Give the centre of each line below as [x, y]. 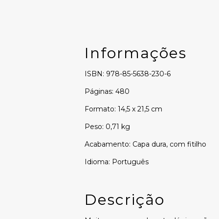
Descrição [125, 199]
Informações [136, 53]
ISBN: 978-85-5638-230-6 [128, 74]
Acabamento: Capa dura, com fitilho [145, 144]
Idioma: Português [117, 162]
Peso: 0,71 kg [107, 126]
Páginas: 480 [107, 91]
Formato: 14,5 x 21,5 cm [123, 109]
